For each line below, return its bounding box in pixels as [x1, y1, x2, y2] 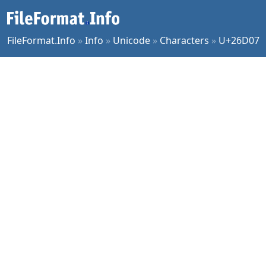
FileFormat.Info [7, 34, 75, 47]
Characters [160, 34, 209, 47]
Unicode [113, 34, 150, 47]
